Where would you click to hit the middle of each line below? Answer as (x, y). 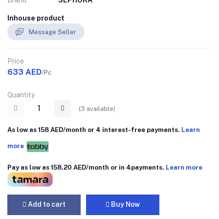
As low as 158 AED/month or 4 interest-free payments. (94, 130)
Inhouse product (36, 18)
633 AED (24, 72)
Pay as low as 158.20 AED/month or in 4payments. (87, 167)
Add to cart (46, 205)
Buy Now (125, 205)
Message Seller (53, 32)
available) (100, 109)
